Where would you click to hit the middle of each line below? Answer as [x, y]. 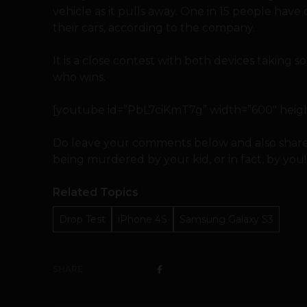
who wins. [79, 77]
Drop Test [82, 219]
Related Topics [96, 192]
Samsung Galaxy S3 [226, 219]
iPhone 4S [143, 219]
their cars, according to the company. [154, 28]
